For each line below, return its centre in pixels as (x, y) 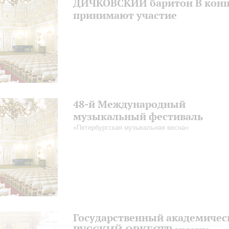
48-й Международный (129, 104)
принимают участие (125, 15)
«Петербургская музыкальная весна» (131, 128)
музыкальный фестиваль (138, 116)
